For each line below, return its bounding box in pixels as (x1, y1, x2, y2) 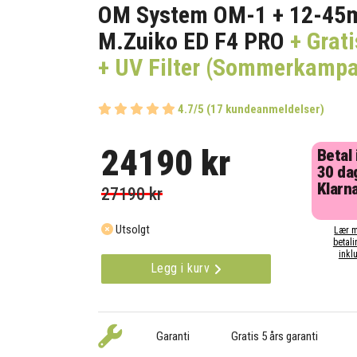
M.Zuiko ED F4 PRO (98, 27, 285, 55)
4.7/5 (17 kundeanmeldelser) (178, 102, 325, 117)
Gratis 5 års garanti (230, 329, 318, 344)
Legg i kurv (150, 261, 214, 277)
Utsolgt (113, 222, 151, 237)
